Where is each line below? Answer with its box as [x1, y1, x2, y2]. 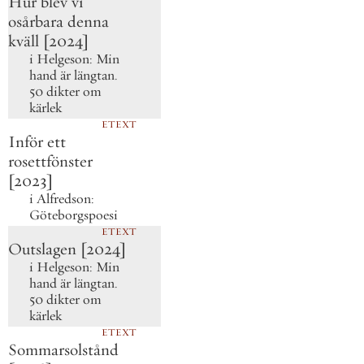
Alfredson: [36, 190, 94, 208]
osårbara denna [8, 11, 109, 32]
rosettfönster [8, 151, 93, 172]
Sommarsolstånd [8, 340, 119, 361]
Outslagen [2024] [8, 239, 126, 260]
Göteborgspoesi [28, 206, 118, 224]
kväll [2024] [8, 31, 89, 52]
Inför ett [8, 132, 66, 153]
